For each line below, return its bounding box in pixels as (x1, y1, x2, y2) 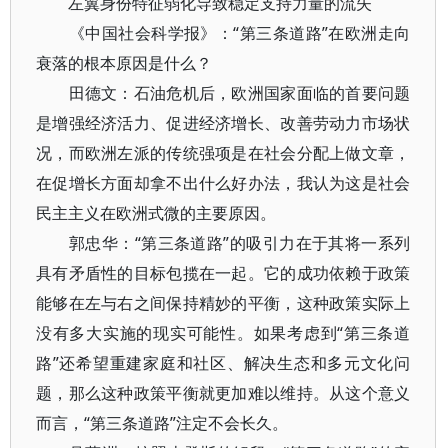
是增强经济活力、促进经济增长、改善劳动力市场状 (36, 112, 411, 134)
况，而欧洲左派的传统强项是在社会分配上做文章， (36, 142, 411, 164)
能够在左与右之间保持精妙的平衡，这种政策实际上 (36, 292, 411, 314)
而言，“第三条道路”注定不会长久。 (36, 412, 288, 434)
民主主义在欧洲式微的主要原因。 (36, 202, 276, 224)
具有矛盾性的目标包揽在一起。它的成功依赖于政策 (36, 262, 411, 284)
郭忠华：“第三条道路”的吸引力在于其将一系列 (36, 232, 411, 254)
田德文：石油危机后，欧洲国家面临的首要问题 (36, 82, 411, 104)
